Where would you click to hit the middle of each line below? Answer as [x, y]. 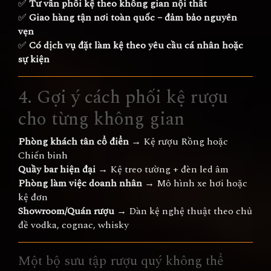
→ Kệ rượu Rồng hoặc [178, 142]
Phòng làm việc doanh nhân [80, 183]
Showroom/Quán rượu [66, 211]
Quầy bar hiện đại [57, 169]
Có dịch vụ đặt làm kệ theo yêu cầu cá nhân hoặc [136, 45]
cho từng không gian [101, 119]
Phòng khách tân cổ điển [73, 142]
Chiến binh [43, 155]
